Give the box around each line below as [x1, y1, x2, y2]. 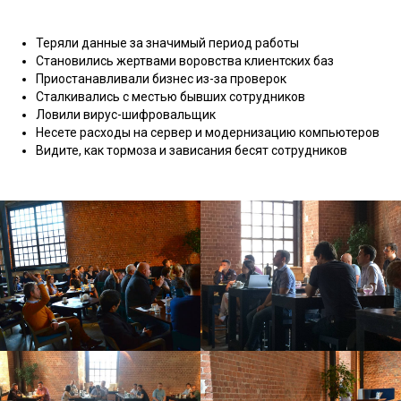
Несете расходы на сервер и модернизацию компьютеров [36, 124, 380, 140]
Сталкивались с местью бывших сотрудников [36, 89, 305, 104]
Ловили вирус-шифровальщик [36, 107, 216, 122]
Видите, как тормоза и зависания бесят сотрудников [36, 142, 347, 158]
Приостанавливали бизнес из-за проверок [36, 71, 286, 86]
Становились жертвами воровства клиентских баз [36, 53, 334, 68]
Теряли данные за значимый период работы [36, 35, 299, 50]
